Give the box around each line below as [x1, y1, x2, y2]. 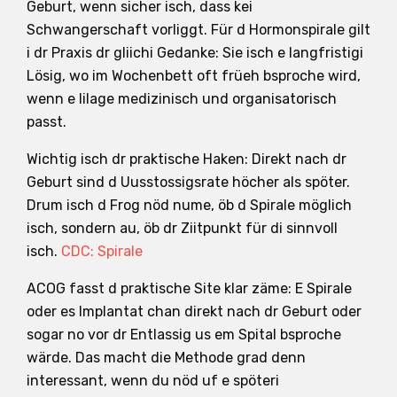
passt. [27, 113, 66, 130]
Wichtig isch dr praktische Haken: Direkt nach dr [27, 150, 346, 167]
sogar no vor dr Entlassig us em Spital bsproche [27, 325, 341, 343]
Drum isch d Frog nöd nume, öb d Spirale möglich [27, 196, 352, 214]
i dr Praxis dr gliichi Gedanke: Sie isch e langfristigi [27, 43, 363, 61]
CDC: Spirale [61, 242, 143, 260]
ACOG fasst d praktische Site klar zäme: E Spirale [27, 279, 352, 297]
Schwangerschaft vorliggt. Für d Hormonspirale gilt [27, 20, 370, 38]
